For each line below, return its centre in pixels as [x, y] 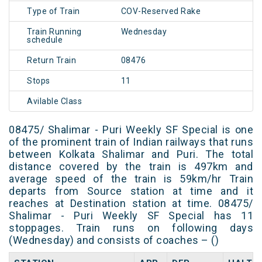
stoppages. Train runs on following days [131, 228]
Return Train [51, 61]
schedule [45, 40]
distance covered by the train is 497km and [131, 167]
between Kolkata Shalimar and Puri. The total [131, 154]
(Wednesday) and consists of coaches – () [114, 240]
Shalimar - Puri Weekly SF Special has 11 [131, 216]
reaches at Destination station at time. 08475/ [131, 204]
